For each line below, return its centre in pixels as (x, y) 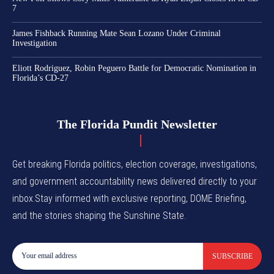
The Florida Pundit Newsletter (137, 124)
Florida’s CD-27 (40, 78)
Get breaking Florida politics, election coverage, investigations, (135, 164)
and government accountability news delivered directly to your (135, 181)
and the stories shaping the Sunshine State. (99, 215)
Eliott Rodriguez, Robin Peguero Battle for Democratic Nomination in (134, 68)
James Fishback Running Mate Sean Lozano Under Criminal (117, 33)
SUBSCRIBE (232, 256)
